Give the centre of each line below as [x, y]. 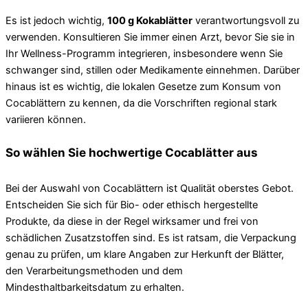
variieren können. [46, 120]
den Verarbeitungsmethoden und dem [94, 271]
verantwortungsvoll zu [246, 21]
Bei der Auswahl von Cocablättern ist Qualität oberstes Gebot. [150, 188]
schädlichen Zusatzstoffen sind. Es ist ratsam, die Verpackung [151, 238]
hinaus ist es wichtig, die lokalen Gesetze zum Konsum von [143, 87]
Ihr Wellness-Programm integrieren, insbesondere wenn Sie [144, 54]
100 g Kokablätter [150, 21]
